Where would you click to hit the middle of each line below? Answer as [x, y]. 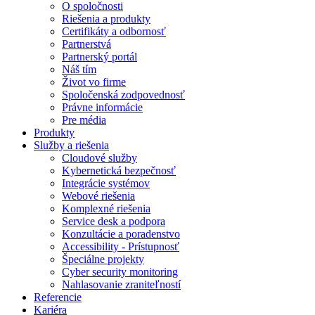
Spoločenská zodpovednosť [123, 95]
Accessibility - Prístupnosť [121, 247]
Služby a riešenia [71, 146]
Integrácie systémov [106, 184]
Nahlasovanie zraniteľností [121, 285]
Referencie [58, 297]
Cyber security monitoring [120, 272]
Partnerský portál [99, 57]
